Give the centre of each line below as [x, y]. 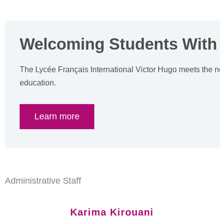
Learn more [57, 116]
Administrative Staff [43, 180]
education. [38, 82]
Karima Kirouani [112, 212]
